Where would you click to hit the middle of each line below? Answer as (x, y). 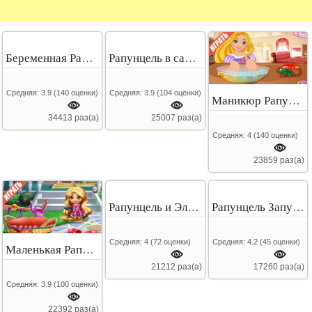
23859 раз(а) (279, 160)
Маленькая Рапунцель (88, 249)
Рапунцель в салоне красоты (191, 58)
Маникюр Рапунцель (295, 100)
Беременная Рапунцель (88, 58)
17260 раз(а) (279, 267)
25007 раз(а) (176, 118)
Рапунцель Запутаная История (299, 208)
